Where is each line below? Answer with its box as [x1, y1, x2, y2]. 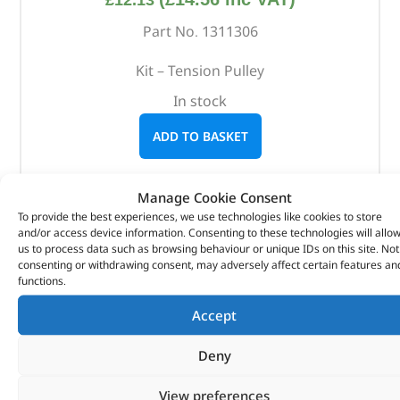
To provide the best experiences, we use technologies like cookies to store [18, 208, 382, 223]
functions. [18, 272, 66, 287]
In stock [173, 91, 227, 112]
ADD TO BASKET [152, 128, 248, 146]
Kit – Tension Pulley [136, 61, 264, 81]
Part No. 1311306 [142, 21, 258, 42]
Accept [192, 305, 237, 324]
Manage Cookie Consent [137, 187, 292, 205]
